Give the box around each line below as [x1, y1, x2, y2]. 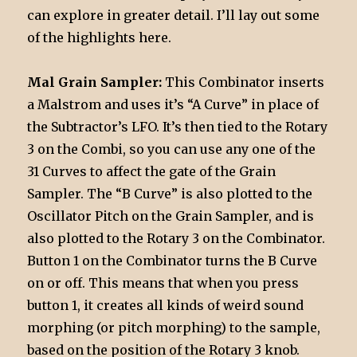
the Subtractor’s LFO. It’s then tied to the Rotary [27, 119, 328, 135]
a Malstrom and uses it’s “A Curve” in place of [27, 96, 320, 113]
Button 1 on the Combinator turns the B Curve [27, 253, 318, 269]
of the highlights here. [27, 29, 172, 46]
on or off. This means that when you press [27, 275, 300, 292]
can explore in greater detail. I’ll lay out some [27, 7, 320, 24]
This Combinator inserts [162, 74, 325, 91]
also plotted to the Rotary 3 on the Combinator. [27, 230, 326, 247]
